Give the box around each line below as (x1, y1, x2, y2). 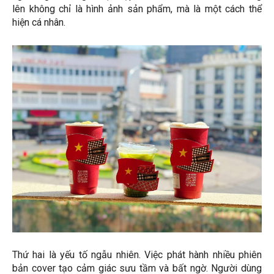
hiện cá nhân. (12, 17, 65, 29)
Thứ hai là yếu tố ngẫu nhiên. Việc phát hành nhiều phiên (12, 249, 262, 261)
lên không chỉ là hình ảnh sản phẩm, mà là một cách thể (12, 3, 262, 15)
